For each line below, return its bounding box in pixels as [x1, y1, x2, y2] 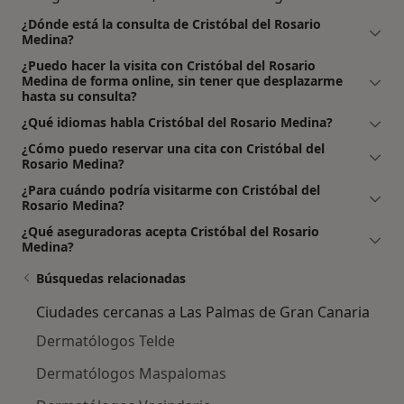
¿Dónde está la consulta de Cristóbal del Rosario [22, 15, 321, 33]
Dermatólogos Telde [36, 331, 175, 352]
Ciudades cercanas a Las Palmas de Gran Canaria [36, 302, 370, 323]
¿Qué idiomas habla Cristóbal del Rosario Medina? [22, 114, 333, 132]
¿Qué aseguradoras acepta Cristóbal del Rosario [22, 223, 319, 241]
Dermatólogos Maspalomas [36, 363, 226, 384]
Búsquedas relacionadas [36, 270, 186, 288]
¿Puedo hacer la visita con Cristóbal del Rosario [22, 57, 316, 75]
